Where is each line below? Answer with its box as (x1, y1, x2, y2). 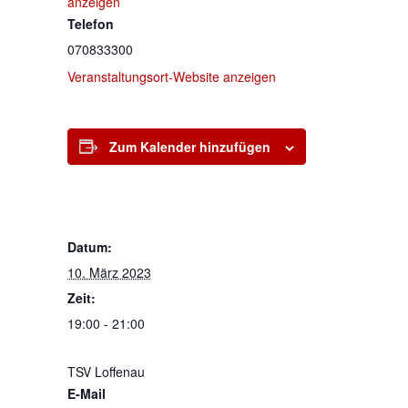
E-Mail (66, 383, 106, 403)
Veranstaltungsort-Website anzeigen (66, 66, 276, 86)
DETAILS (66, 214, 127, 229)
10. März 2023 (66, 262, 151, 281)
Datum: (66, 237, 112, 256)
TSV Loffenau (66, 362, 145, 381)
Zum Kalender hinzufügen (108, 137, 270, 156)
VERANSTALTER (66, 337, 179, 352)
